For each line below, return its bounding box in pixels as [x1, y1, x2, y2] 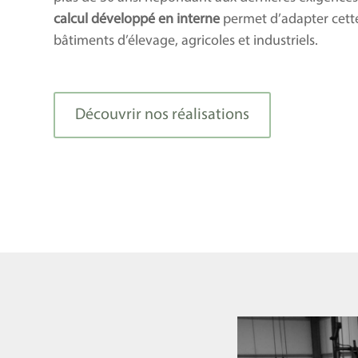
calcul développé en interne [54, 11, 221, 27]
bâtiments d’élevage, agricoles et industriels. [54, 33, 319, 49]
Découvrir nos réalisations [75, 106, 250, 123]
